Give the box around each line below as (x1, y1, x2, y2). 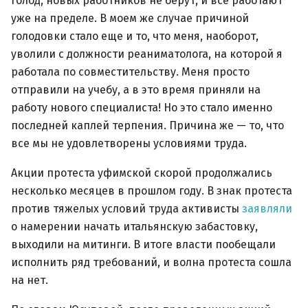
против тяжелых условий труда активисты (11, 202, 242, 215)
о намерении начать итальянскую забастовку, (11, 220, 258, 233)
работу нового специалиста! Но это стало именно (11, 101, 272, 114)
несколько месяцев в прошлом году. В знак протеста (11, 184, 292, 197)
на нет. (11, 274, 48, 287)
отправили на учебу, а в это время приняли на (11, 83, 261, 96)
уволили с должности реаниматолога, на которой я (11, 47, 283, 60)
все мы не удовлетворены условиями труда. (11, 137, 247, 150)
